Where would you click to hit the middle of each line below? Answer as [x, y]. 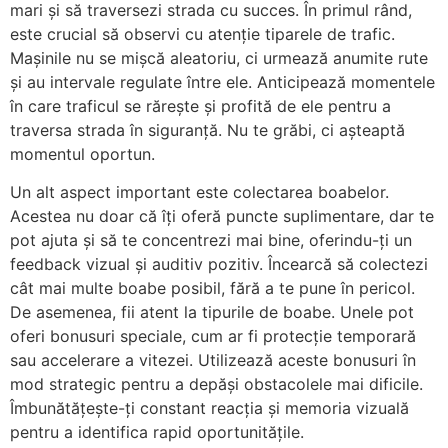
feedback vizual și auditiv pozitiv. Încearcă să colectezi [219, 264]
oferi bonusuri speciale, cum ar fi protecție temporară [213, 336]
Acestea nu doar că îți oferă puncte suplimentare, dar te [222, 216]
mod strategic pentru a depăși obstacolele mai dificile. [216, 384]
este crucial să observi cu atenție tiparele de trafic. [202, 33]
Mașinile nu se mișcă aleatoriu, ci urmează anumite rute [219, 57]
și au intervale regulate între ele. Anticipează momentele [222, 81]
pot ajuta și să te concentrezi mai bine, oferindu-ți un [211, 240]
